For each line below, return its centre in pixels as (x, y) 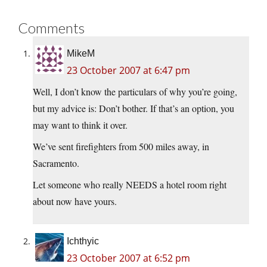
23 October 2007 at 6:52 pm (128, 258)
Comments (51, 28)
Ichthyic (83, 241)
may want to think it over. (80, 125)
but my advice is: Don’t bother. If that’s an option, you (133, 108)
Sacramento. (56, 163)
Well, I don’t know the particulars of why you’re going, (135, 92)
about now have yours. (75, 201)
